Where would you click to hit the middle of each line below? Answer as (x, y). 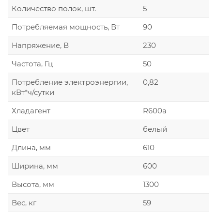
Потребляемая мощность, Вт (66, 27)
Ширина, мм (35, 166)
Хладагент (31, 110)
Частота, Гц (32, 63)
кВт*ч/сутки (33, 92)
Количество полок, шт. (54, 8)
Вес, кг (24, 202)
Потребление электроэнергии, (70, 82)
